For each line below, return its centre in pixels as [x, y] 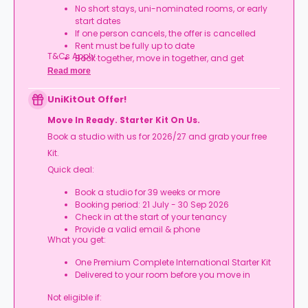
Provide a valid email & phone [137, 229]
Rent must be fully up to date [135, 46]
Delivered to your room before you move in [163, 275]
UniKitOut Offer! [87, 99]
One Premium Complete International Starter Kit [173, 262]
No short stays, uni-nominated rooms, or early [171, 9]
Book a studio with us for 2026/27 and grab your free [157, 136]
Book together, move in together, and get [159, 58]
